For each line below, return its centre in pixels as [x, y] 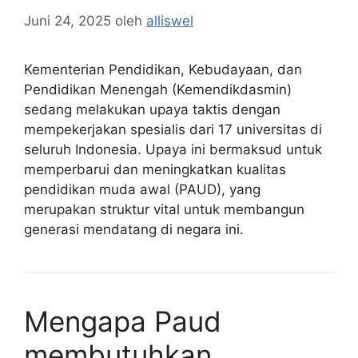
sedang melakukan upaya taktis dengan [152, 109]
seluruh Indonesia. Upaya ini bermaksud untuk [173, 149]
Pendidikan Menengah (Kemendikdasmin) [158, 89]
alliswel [170, 20]
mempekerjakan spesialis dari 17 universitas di [173, 129]
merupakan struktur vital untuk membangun [164, 209]
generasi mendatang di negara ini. [134, 229]
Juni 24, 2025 [68, 20]
